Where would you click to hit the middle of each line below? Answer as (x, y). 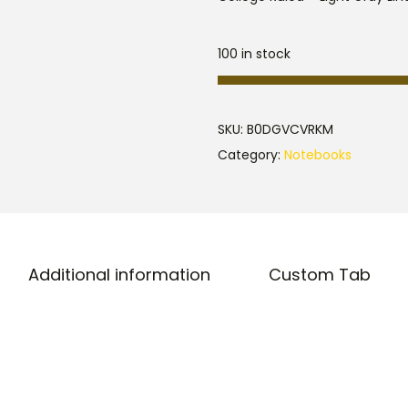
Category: (251, 155)
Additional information (119, 275)
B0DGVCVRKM (290, 129)
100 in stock (254, 54)
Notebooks (318, 155)
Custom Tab (319, 275)
